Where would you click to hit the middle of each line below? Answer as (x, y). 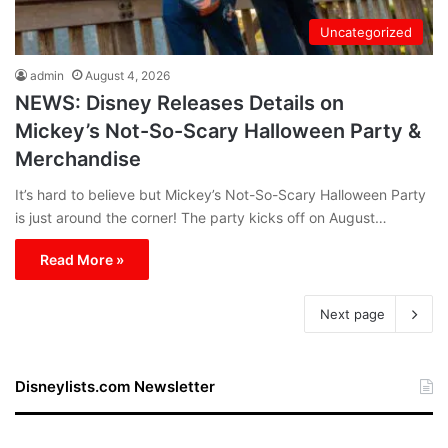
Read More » (82, 259)
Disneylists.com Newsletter (115, 386)
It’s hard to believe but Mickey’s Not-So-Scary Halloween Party (220, 194)
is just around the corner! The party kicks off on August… (201, 217)
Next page (352, 313)
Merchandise (78, 158)
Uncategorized (366, 31)
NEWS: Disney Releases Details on (179, 102)
